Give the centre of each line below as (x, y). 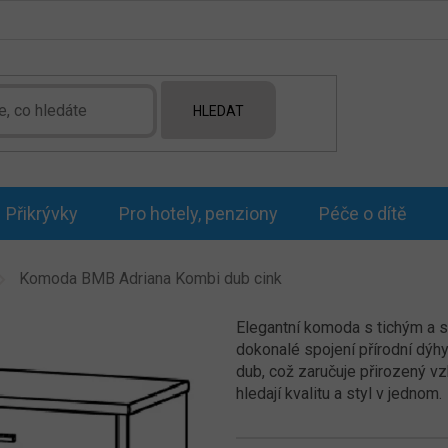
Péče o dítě (362, 213)
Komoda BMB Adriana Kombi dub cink (150, 278)
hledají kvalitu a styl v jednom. (339, 393)
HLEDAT (219, 110)
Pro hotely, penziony (198, 213)
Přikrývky (41, 213)
